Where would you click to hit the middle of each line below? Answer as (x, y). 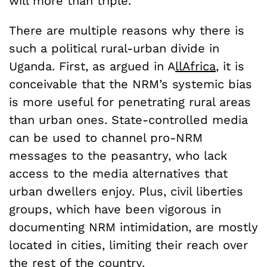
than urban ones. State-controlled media (128, 119)
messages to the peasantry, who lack (118, 155)
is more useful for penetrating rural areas (130, 102)
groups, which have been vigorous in (115, 209)
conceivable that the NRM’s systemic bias (131, 84)
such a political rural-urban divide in (114, 48)
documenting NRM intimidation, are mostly (133, 227)
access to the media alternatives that (118, 173)
